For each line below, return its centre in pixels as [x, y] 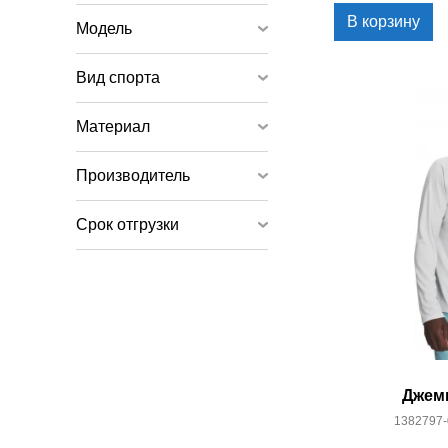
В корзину [383, 21]
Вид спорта [118, 77]
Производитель [133, 175]
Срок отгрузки [127, 224]
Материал [113, 126]
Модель [104, 28]
